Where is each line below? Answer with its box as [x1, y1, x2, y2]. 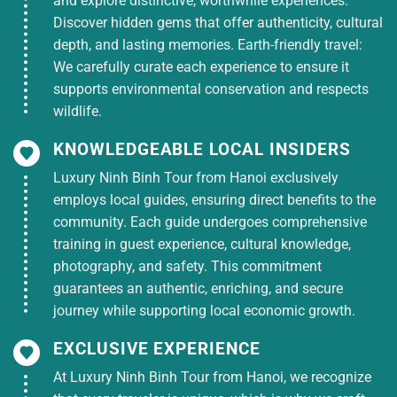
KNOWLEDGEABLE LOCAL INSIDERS [53, 139, 351, 160]
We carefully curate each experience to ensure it [53, 58, 349, 76]
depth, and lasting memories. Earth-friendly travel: [53, 36, 362, 54]
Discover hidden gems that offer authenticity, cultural [53, 14, 383, 32]
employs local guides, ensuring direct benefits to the [53, 191, 376, 209]
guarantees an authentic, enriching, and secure [53, 280, 343, 298]
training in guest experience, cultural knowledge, [53, 236, 351, 253]
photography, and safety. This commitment [53, 258, 322, 276]
